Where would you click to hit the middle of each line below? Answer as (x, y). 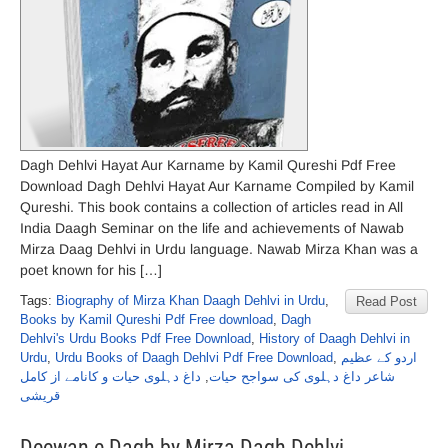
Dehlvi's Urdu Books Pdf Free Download (135, 338)
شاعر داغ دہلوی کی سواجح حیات (302, 376)
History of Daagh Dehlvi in (334, 338)
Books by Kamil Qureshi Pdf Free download (146, 319)
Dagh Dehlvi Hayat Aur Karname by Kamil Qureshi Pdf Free (208, 165)
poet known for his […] (91, 270)
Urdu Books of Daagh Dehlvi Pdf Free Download (194, 357)
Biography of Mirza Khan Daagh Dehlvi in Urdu (190, 300)
